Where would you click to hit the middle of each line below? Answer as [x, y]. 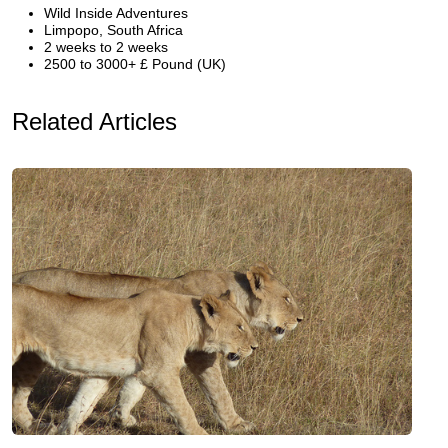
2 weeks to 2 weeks [106, 47]
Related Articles [94, 121]
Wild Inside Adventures [116, 13]
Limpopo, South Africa [113, 30]
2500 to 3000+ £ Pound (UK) [135, 64]
